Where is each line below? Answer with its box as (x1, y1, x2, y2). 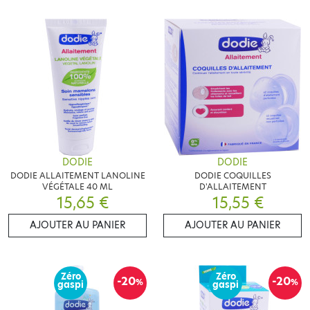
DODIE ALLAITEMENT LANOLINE (10, 170, 145, 182)
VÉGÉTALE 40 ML (42, 181, 113, 193)
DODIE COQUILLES (194, 170, 271, 182)
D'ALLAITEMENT (199, 181, 266, 193)
